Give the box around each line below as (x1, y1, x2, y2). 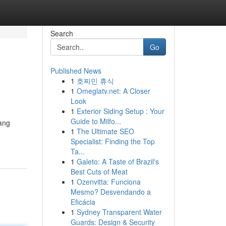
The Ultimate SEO (76, 126, 134, 136)
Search (50, 28, 73, 38)
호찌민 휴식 (76, 76, 114, 86)
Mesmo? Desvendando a (70, 187, 151, 197)
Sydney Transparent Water (76, 207, 162, 217)
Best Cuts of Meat (70, 166, 128, 177)
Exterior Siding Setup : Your (76, 106, 164, 116)
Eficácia (70, 197, 95, 207)
